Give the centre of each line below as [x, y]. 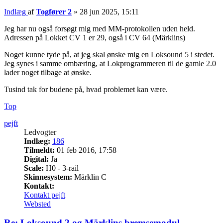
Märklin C [89, 177]
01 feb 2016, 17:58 [86, 150]
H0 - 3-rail [61, 168]
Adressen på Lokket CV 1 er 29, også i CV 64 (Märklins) [95, 37]
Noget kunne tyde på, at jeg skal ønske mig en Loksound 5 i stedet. [109, 54]
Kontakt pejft [45, 195]
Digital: [36, 159]
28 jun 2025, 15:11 [109, 11]
